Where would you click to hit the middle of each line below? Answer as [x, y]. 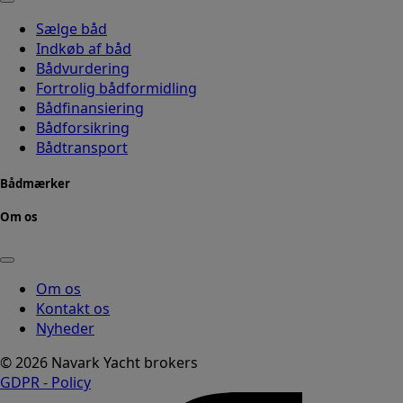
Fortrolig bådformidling [116, 89]
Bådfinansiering [90, 108]
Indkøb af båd [84, 49]
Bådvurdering [83, 69]
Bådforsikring [83, 128]
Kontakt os [73, 308]
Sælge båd [72, 29]
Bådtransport [82, 148]
